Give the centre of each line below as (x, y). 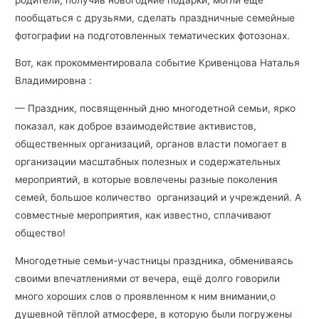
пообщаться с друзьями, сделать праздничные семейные (155, 17)
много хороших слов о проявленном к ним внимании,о (146, 296)
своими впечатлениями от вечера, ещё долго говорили (148, 278)
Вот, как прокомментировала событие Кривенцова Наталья (158, 63)
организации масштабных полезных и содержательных (148, 161)
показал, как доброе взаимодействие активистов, (137, 126)
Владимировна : (54, 81)
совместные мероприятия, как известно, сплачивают (145, 215)
